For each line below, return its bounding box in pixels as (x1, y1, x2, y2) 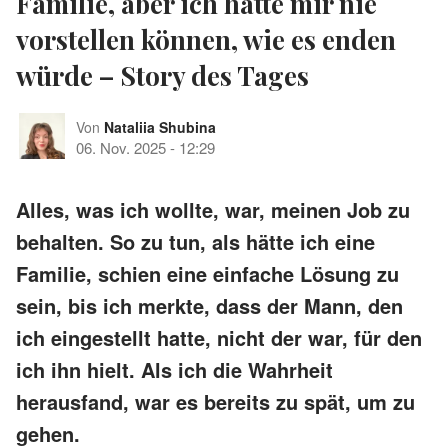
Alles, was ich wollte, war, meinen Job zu (16, 194, 410, 224)
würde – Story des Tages (16, 57, 309, 93)
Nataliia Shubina (104, 116, 216, 137)
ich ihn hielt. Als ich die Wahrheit (16, 354, 333, 384)
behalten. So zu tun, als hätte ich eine (16, 226, 375, 256)
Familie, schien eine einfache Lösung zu (16, 258, 399, 288)
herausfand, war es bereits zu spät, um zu (16, 386, 415, 416)
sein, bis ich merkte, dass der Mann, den (16, 290, 403, 320)
